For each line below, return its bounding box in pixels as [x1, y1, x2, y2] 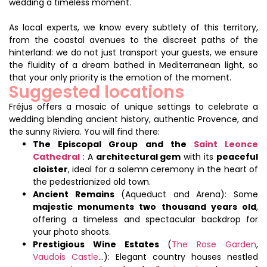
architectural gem [95, 150, 181, 163]
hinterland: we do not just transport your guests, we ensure [9, 46, 258, 58]
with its [181, 150, 217, 163]
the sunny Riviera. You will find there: [9, 125, 160, 138]
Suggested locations [9, 80, 184, 104]
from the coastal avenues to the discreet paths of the [9, 33, 258, 46]
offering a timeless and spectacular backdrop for [33, 213, 258, 225]
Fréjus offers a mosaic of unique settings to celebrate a [9, 100, 258, 113]
